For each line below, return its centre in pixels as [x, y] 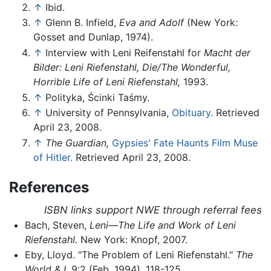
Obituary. [192, 113]
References [49, 187]
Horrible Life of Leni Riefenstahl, [107, 81]
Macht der [227, 52]
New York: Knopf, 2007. [132, 239]
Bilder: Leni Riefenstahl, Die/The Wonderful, [132, 67]
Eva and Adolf [152, 23]
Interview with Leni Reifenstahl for [125, 52]
